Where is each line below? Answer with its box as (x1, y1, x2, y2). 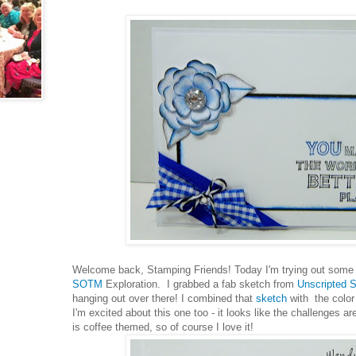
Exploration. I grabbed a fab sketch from (103, 277, 297, 290)
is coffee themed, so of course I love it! (72, 320, 253, 333)
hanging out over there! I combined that (72, 292, 256, 304)
